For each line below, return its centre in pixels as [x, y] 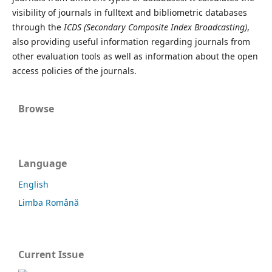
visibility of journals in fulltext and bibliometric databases [129, 12]
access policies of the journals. [74, 70]
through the [38, 27]
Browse [36, 108]
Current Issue [51, 254]
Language [42, 163]
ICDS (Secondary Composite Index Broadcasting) [155, 27]
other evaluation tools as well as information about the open [135, 56]
